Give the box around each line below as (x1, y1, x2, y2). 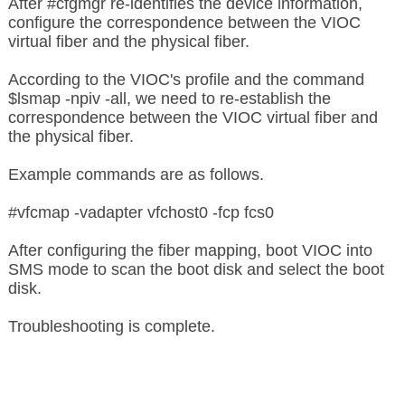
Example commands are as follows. (7, 165, 264, 184)
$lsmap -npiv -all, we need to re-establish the (7, 89, 331, 108)
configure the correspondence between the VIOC (7, 14, 361, 33)
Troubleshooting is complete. (7, 317, 215, 336)
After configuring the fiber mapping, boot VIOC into (7, 241, 372, 260)
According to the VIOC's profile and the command (7, 71, 364, 89)
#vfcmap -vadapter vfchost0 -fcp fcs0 (7, 203, 274, 222)
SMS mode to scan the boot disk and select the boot (7, 260, 384, 279)
